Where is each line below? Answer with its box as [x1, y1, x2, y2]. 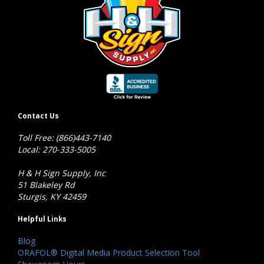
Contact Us [18, 111, 59, 120]
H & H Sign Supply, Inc [18, 167, 105, 179]
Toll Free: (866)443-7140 [18, 132, 111, 144]
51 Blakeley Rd [18, 179, 75, 191]
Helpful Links [18, 214, 67, 223]
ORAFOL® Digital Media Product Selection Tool [18, 247, 200, 259]
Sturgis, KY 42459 [18, 191, 86, 203]
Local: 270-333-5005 [18, 144, 95, 156]
